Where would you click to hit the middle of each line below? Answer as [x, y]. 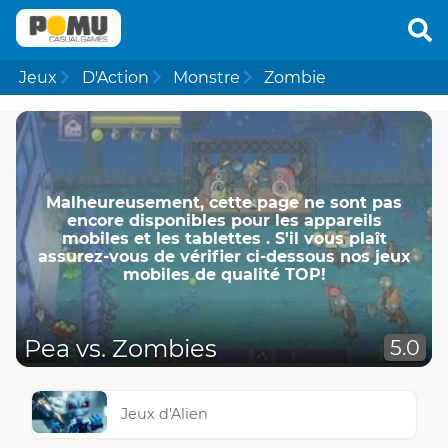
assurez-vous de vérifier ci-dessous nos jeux [224, 256]
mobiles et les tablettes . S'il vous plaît [224, 238]
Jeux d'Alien [165, 414]
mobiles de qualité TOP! [224, 274]
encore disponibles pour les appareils [224, 220]
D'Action [115, 77]
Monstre [206, 77]
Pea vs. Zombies [120, 349]
